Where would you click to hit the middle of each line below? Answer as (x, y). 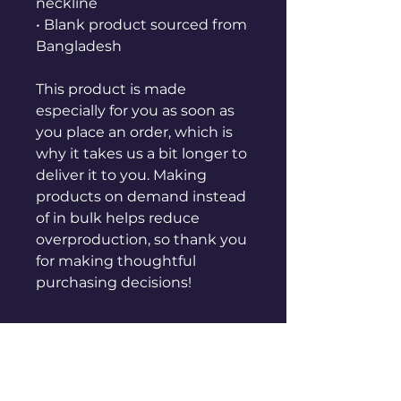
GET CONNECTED (146, 364)
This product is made (111, 89)
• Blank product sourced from (141, 25)
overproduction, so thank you (141, 239)
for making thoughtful (116, 261)
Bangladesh (79, 46)
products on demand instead (141, 196)
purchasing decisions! (114, 282)
